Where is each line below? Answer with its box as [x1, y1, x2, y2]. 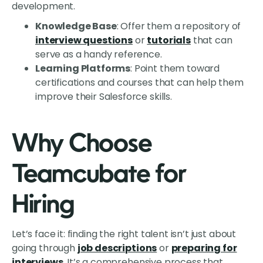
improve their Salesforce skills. [35, 90, 172, 104]
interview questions [35, 33, 133, 48]
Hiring [12, 194, 75, 219]
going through [12, 241, 77, 255]
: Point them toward [130, 62, 220, 76]
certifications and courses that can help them [35, 76, 244, 90]
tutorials [147, 33, 191, 48]
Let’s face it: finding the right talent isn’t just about [12, 227, 237, 241]
